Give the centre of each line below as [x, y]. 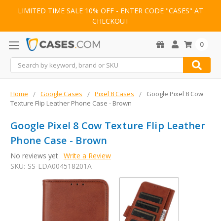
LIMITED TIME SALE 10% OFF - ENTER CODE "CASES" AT [110, 11]
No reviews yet [34, 156]
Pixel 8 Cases [114, 94]
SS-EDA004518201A [59, 166]
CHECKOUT [110, 21]
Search [21, 63]
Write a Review [87, 156]
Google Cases [61, 94]
